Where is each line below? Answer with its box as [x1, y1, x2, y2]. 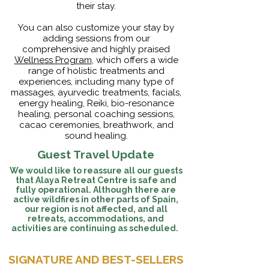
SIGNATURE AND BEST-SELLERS [8, 253, 184, 266]
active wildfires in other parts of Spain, [13, 195, 178, 204]
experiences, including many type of [19, 76, 174, 87]
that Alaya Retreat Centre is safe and [15, 175, 177, 185]
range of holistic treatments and [28, 65, 165, 76]
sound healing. [64, 130, 128, 141]
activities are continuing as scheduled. [11, 223, 180, 233]
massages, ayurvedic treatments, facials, [11, 87, 181, 98]
